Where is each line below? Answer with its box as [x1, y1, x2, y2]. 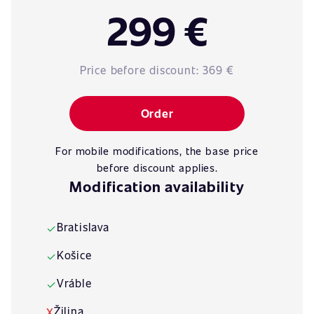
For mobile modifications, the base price [55, 144, 259, 158]
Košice [56, 247, 92, 262]
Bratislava [56, 219, 109, 234]
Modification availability [69, 176, 245, 196]
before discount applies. [96, 161, 218, 175]
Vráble [56, 275, 92, 290]
